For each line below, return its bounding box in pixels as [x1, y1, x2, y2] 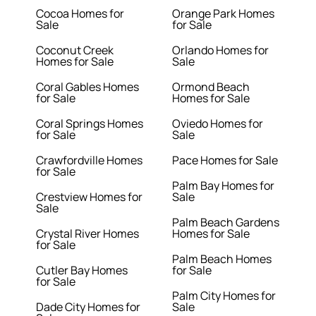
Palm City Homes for [172, 288, 276, 304]
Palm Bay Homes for [172, 178, 274, 194]
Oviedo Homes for [172, 116, 263, 132]
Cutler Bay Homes [36, 262, 128, 279]
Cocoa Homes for [36, 6, 125, 22]
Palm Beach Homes [172, 251, 272, 267]
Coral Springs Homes [36, 116, 144, 132]
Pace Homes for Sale [172, 152, 278, 169]
